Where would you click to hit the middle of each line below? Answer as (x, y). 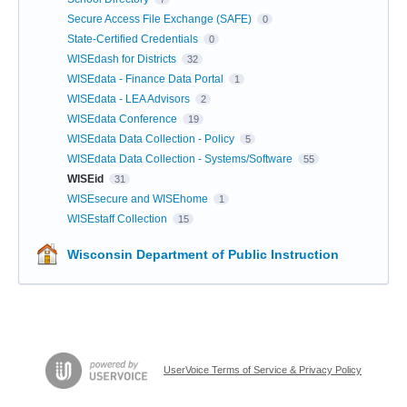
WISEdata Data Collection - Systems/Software (181, 159)
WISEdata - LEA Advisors (130, 99)
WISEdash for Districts (123, 59)
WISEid (87, 179)
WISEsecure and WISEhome (139, 199)
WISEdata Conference (124, 119)
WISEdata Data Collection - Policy (152, 139)
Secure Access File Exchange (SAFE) (161, 19)
